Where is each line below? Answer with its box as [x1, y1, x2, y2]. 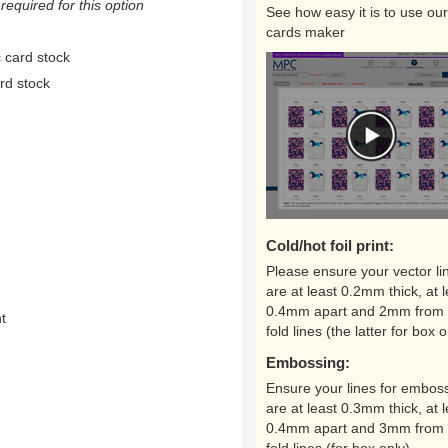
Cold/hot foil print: [266, 237, 394, 255]
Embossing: [266, 354, 350, 372]
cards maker [266, 24, 345, 40]
